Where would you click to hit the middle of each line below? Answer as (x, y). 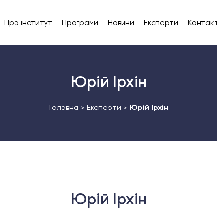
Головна (64, 107)
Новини (121, 22)
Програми (80, 22)
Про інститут (28, 22)
